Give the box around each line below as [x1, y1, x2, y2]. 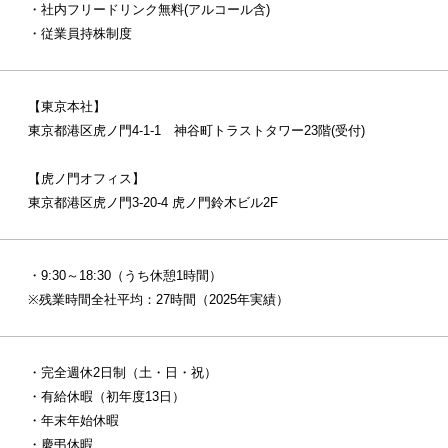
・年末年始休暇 [28, 413, 120, 429]
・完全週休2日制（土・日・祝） [28, 365, 218, 381]
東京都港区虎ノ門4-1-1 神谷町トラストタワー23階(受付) [28, 123, 366, 139]
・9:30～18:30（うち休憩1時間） [28, 268, 223, 284]
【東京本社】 [28, 99, 107, 115]
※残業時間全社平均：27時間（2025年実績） [28, 292, 290, 308]
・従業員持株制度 [28, 26, 133, 42]
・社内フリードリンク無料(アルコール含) [28, 2, 271, 18]
